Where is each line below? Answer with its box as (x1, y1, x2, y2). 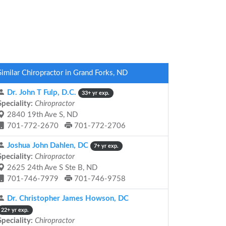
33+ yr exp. (82, 90, 110, 96)
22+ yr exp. (1, 207, 29, 213)
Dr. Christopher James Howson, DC (5, 195, 129, 202)
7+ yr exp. (94, 143, 119, 149)
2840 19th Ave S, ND (5, 111, 78, 119)
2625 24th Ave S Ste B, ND (5, 164, 97, 172)
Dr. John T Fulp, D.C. (5, 89, 76, 96)
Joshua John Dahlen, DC (5, 142, 88, 149)
